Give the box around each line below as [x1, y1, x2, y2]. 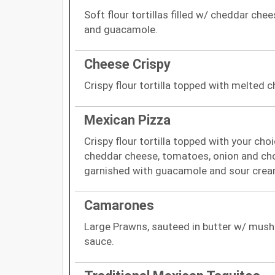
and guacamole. [84, 23, 158, 36]
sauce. [84, 234, 114, 247]
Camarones [84, 197, 154, 213]
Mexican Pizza [84, 112, 171, 128]
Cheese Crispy [84, 56, 171, 72]
